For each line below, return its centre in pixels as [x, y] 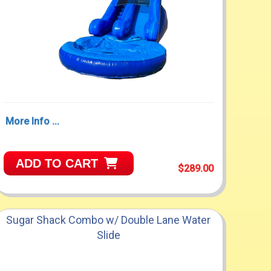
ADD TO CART [57, 163]
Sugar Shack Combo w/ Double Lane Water [109, 220]
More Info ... [32, 121]
